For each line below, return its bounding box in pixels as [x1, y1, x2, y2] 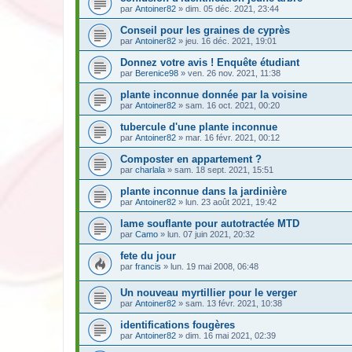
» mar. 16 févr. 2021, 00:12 [176, 132, 280, 142]
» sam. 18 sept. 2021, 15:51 [165, 164, 273, 174]
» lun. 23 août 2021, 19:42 [176, 196, 277, 207]
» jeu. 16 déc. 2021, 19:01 [176, 35, 277, 46]
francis [135, 261, 161, 271]
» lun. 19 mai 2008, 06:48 [161, 261, 258, 271]
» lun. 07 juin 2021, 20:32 [158, 229, 255, 239]
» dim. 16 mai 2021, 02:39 [176, 330, 276, 340]
